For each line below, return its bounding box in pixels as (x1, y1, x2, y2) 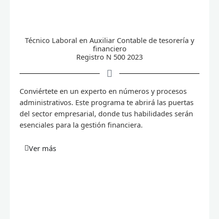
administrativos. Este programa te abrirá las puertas (20, 97, 194, 108)
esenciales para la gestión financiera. (20, 120, 143, 130)
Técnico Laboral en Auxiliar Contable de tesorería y (25, 35, 194, 45)
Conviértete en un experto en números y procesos (20, 86, 187, 96)
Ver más (29, 143, 56, 153)
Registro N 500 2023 (76, 52, 143, 62)
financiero (92, 44, 127, 54)
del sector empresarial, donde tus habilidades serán (20, 109, 193, 119)
